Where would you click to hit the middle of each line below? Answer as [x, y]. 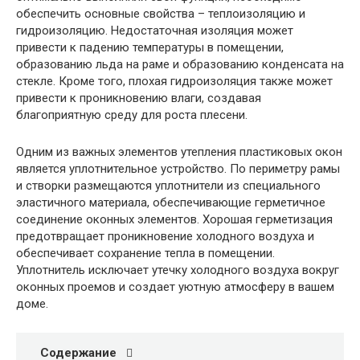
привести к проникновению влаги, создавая [139, 98]
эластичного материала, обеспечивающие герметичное [171, 202]
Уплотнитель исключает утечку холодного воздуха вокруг [178, 270]
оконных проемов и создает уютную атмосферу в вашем [175, 287]
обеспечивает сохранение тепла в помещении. [145, 253]
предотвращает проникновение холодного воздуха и [165, 236]
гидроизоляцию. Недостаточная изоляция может [155, 31]
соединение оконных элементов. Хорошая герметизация [174, 219]
